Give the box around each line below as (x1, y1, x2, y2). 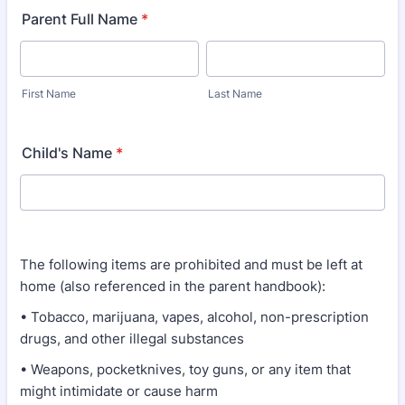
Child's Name (22, 144, 112, 162)
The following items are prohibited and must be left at (20, 256, 363, 273)
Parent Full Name (22, 10, 137, 28)
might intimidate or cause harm (20, 382, 218, 400)
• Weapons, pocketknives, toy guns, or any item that (20, 361, 351, 378)
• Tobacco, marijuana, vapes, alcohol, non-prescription (20, 308, 369, 325)
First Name (22, 87, 76, 100)
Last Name (208, 87, 262, 100)
